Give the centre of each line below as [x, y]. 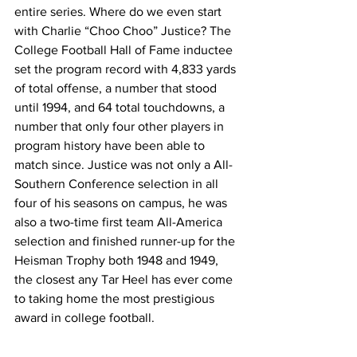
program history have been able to [111, 146]
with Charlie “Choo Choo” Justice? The [124, 31]
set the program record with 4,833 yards [127, 69]
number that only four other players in [121, 127]
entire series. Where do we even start [120, 12]
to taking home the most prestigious [116, 299]
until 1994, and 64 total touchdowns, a [121, 108]
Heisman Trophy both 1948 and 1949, [118, 261]
